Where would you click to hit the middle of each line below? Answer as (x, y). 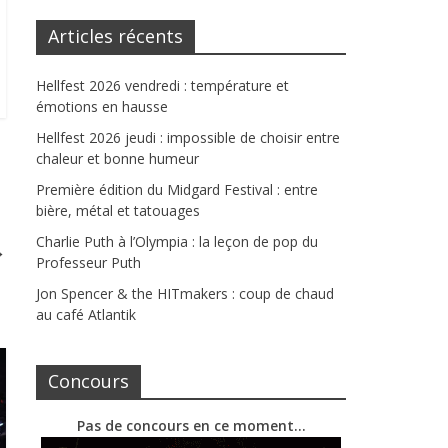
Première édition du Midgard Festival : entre (177, 190)
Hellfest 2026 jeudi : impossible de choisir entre (188, 138)
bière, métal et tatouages (118, 211)
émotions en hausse (102, 107)
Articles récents (115, 36)
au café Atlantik (86, 315)
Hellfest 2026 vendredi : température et (162, 86)
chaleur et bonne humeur (117, 159)
